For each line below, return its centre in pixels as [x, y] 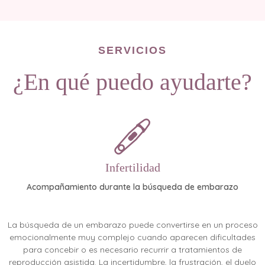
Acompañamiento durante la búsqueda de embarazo [132, 187]
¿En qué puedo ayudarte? [132, 82]
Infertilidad [132, 168]
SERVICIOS [132, 51]
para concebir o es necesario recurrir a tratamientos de [132, 250]
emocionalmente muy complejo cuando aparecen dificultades [132, 237]
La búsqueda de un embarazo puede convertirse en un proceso [132, 225]
